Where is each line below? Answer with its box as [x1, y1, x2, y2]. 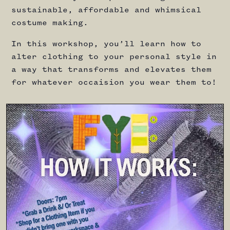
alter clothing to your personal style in [11, 53, 217, 61]
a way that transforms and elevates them [11, 66, 212, 74]
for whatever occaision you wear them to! [11, 79, 217, 87]
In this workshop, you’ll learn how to [11, 40, 201, 48]
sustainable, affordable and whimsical [11, 6, 201, 14]
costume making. [11, 19, 88, 27]
